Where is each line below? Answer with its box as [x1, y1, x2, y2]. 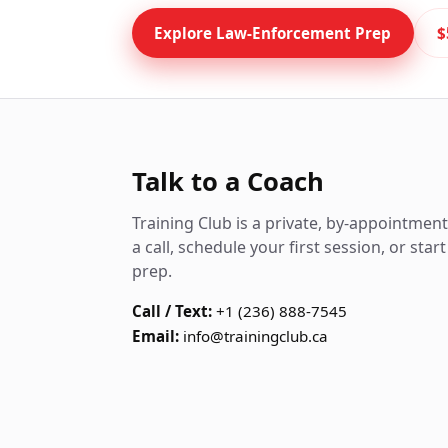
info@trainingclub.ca [183, 325, 328, 346]
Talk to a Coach [132, 164, 324, 200]
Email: [132, 325, 179, 346]
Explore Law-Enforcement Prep [154, 23, 392, 44]
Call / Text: [132, 300, 212, 321]
